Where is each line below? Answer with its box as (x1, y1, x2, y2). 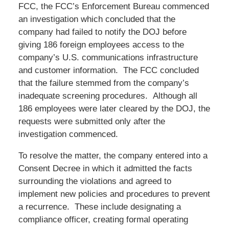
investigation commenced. (18, 129, 118, 139)
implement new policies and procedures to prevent (18, 189, 210, 199)
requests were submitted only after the (18, 116, 165, 126)
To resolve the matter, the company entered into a (18, 150, 208, 161)
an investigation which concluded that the (18, 14, 175, 24)
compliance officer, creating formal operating (18, 214, 188, 224)
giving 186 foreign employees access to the (18, 39, 184, 50)
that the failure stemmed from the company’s (18, 78, 189, 88)
